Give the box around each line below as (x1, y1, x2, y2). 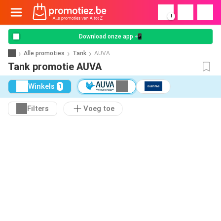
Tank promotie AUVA (8, 61, 102, 73)
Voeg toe (83, 104, 114, 113)
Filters (27, 104, 49, 113)
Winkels (28, 82, 55, 91)
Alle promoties (24, 49, 65, 57)
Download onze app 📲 (79, 33, 142, 40)
